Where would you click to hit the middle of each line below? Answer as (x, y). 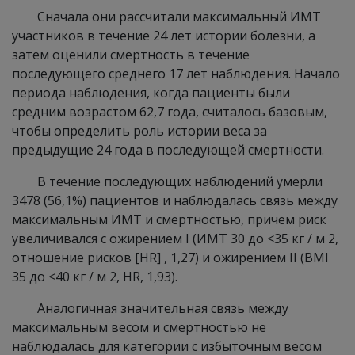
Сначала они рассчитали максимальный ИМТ (179, 17)
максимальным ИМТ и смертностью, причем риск (169, 219)
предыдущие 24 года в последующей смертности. (168, 150)
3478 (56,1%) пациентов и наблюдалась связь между (175, 200)
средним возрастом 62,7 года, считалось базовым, (170, 112)
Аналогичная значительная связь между (163, 308)
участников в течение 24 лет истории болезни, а (164, 36)
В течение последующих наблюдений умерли (180, 181)
